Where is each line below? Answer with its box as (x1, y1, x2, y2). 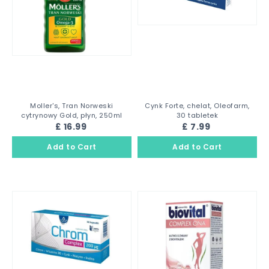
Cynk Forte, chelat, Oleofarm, (145, 101, 250, 110)
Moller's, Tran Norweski (30, 101, 113, 110)
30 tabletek (176, 110, 219, 120)
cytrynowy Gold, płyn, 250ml (21, 110, 122, 120)
